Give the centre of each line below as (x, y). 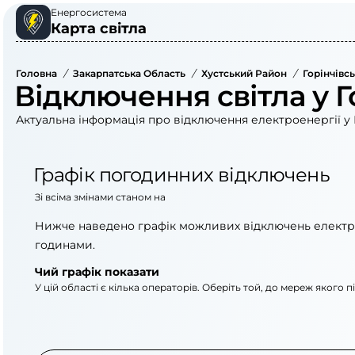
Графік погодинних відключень (181, 175)
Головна (36, 73)
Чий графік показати (97, 272)
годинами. (65, 245)
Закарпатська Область (129, 73)
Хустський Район (244, 73)
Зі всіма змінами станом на (100, 197)
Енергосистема (89, 12)
